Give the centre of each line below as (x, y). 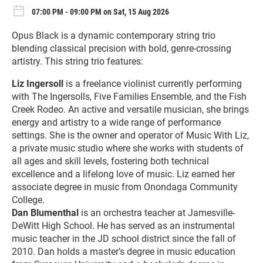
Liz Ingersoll (38, 84)
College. (28, 200)
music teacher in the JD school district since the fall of (124, 239)
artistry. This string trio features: (77, 62)
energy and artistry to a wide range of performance (116, 123)
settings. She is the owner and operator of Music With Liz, (130, 136)
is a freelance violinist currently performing (153, 84)
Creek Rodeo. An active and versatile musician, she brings (130, 110)
